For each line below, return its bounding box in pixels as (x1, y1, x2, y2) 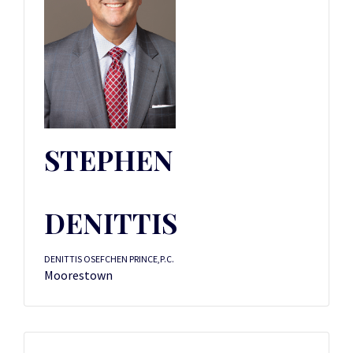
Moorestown (44, 267, 113, 283)
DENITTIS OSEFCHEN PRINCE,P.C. (44, 253, 174, 265)
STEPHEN (44, 141, 173, 178)
